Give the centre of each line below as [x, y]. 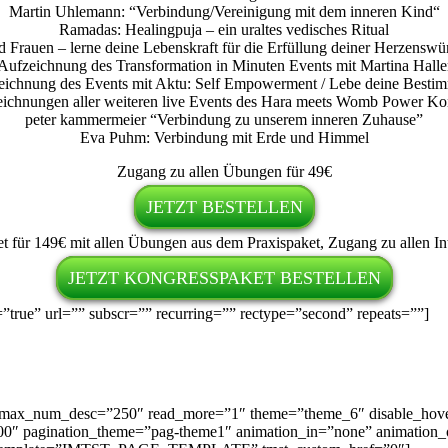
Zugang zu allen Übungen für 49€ [224, 172]
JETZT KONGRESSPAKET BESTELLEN [224, 278]
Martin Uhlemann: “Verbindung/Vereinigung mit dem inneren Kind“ [224, 12]
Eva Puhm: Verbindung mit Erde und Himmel [224, 138]
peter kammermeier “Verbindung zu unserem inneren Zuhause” [224, 120]
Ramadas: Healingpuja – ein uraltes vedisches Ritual [224, 30]
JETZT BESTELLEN [224, 207]
